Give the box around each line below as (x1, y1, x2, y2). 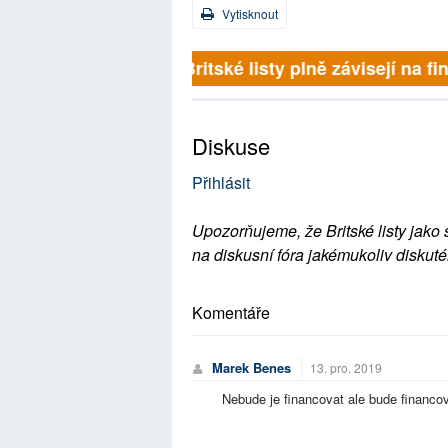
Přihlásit (192, 171, 250, 194)
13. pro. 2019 (310, 359, 382, 376)
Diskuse (192, 130, 270, 161)
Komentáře (192, 301, 270, 324)
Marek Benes (212, 358, 291, 377)
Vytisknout (219, 5, 278, 22)
